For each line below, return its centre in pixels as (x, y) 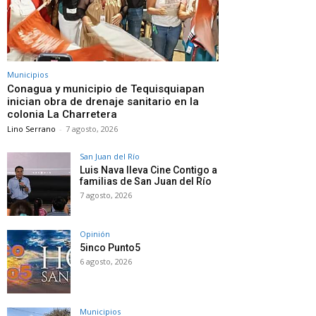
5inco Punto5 (110, 248)
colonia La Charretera (62, 115)
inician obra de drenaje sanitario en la (103, 102)
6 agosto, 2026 (106, 262)
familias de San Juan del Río (146, 182)
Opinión (95, 234)
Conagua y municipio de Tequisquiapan (106, 89)
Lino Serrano (31, 129)
